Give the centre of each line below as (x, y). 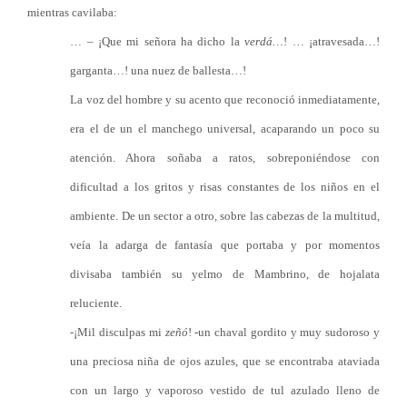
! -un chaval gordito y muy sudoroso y (283, 332)
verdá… (264, 41)
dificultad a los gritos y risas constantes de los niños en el (225, 187)
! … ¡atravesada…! (332, 41)
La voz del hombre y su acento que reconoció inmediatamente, (225, 99)
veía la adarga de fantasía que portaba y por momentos (225, 245)
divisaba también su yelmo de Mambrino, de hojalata (225, 274)
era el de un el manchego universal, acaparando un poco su (225, 129)
